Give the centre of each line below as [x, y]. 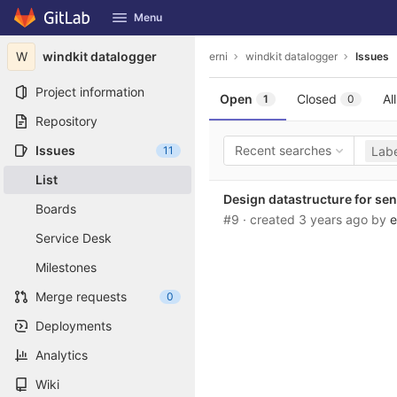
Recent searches [283, 150]
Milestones [66, 267]
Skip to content [58, 26]
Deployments [74, 326]
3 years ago [333, 219]
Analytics [62, 355]
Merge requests [81, 296]
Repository [66, 121]
